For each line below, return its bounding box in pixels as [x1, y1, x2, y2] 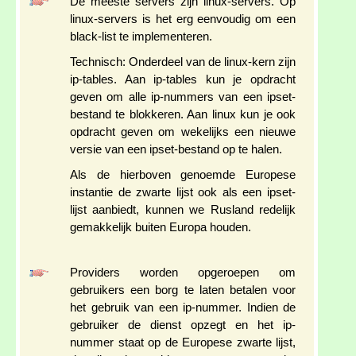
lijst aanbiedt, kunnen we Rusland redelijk [70, 203, 296, 217]
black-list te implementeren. [70, 30, 212, 44]
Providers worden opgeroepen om [70, 266, 296, 280]
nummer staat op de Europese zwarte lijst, [70, 336, 296, 350]
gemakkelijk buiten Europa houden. [70, 221, 251, 234]
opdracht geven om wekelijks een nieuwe [70, 126, 296, 139]
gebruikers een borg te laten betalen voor [70, 284, 296, 297]
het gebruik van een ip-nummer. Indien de [70, 301, 296, 315]
